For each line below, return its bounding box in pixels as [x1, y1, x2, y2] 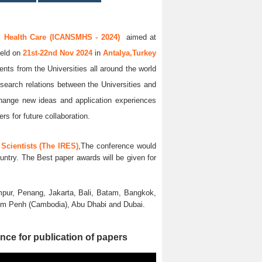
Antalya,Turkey [103, 49, 156, 58]
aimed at [119, 33, 156, 42]
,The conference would [78, 142, 156, 151]
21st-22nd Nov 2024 [23, 49, 95, 58]
